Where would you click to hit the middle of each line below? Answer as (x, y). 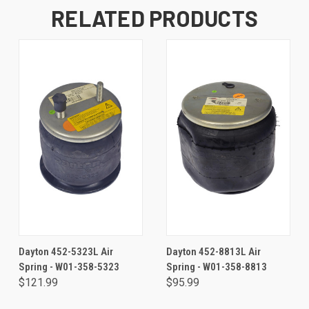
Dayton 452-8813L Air (213, 252)
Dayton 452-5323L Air (66, 252)
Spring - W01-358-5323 (69, 267)
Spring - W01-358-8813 (217, 267)
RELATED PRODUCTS (154, 18)
